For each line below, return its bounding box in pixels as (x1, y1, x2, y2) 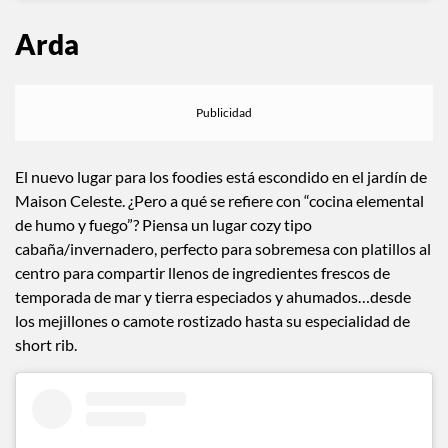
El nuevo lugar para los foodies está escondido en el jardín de (15, 167, 427, 187)
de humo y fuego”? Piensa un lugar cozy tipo (15, 215, 312, 235)
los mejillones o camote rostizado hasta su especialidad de (15, 311, 410, 331)
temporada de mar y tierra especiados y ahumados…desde (15, 287, 411, 307)
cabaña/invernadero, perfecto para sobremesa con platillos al (15, 239, 431, 259)
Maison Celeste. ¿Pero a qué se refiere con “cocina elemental (15, 191, 424, 211)
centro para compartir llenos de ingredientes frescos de (15, 263, 390, 283)
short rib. (15, 335, 77, 355)
